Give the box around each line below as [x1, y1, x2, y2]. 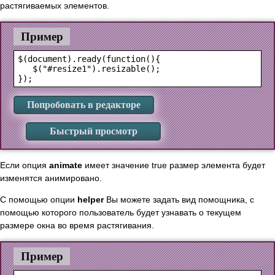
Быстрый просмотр [49, 126, 137, 137]
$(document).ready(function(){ [18, 54, 160, 64]
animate [49, 160, 82, 170]
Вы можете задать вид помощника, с [104, 195, 254, 205]
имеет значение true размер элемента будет [82, 160, 265, 170]
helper [77, 195, 104, 205]
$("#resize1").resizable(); [18, 64, 160, 74]
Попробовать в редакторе [27, 99, 141, 110]
